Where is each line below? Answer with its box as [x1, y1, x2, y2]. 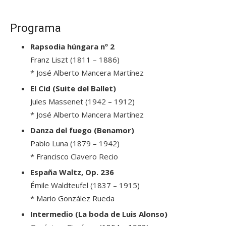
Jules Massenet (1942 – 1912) [30, 96, 135, 106]
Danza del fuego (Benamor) [30, 125, 134, 135]
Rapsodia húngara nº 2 [30, 41, 115, 51]
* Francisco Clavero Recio [30, 151, 118, 161]
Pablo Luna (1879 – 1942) [30, 138, 120, 148]
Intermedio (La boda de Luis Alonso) [30, 209, 167, 219]
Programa [10, 21, 61, 34]
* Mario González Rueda [30, 193, 115, 203]
